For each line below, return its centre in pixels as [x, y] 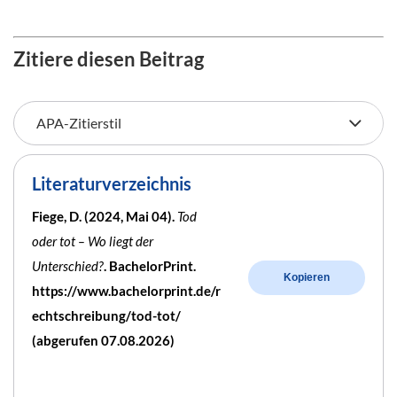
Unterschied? [68, 265]
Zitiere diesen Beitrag [109, 58]
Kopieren [307, 278]
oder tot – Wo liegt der [93, 241]
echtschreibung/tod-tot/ [106, 315]
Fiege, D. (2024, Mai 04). [105, 216]
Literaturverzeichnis [112, 183]
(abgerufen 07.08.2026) [103, 340]
